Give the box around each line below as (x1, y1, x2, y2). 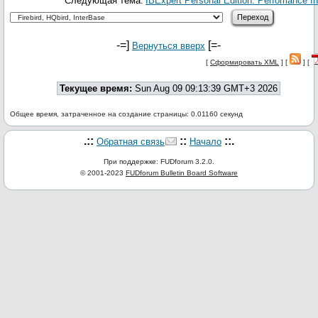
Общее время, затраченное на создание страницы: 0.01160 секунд (10, 110, 243, 118)
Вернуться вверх (132, 40, 205, 51)
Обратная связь (97, 136, 165, 147)
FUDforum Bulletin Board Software (126, 169, 238, 177)
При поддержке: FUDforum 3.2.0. (104, 158, 214, 165)
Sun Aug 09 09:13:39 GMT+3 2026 (132, 83, 278, 94)
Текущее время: (60, 83, 132, 94)
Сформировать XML (210, 58, 279, 66)
